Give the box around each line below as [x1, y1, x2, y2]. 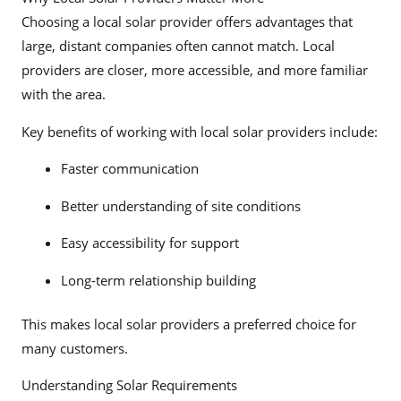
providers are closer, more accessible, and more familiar [21, 60, 368, 79]
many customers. [21, 338, 128, 357]
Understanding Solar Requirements [21, 376, 237, 395]
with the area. [21, 84, 106, 103]
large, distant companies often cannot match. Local [21, 36, 335, 55]
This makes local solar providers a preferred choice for [21, 314, 356, 333]
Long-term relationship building [60, 270, 256, 289]
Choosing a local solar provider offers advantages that [21, 12, 353, 30]
